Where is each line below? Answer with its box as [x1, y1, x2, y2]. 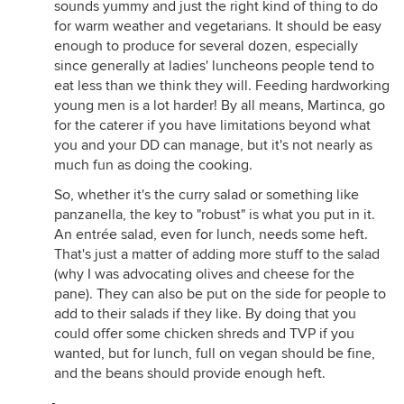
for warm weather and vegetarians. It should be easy [54, 17, 381, 35]
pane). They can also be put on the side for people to [54, 285, 386, 303]
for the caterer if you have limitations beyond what [54, 116, 371, 134]
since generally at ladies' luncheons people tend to [54, 57, 374, 75]
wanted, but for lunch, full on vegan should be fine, [54, 344, 375, 363]
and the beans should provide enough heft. [54, 364, 326, 382]
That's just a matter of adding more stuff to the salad [54, 245, 380, 263]
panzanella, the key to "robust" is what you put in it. [54, 206, 375, 224]
